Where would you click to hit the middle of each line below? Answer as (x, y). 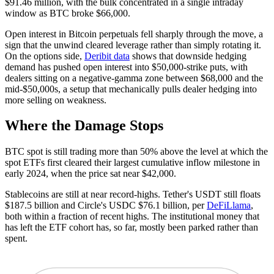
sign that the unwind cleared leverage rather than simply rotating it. (133, 45)
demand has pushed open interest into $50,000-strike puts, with (126, 67)
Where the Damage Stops (84, 126)
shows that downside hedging (188, 56)
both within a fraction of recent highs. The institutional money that (132, 217)
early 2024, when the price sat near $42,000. (91, 174)
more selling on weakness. (56, 100)
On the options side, (45, 56)
